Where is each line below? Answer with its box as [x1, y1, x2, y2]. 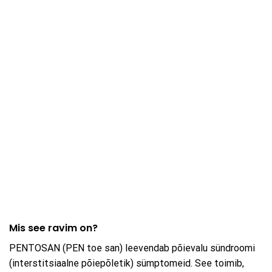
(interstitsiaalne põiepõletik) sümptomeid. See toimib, [9, 257, 244, 270]
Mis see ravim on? [9, 221, 98, 236]
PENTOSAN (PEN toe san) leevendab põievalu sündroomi [9, 242, 255, 254]
